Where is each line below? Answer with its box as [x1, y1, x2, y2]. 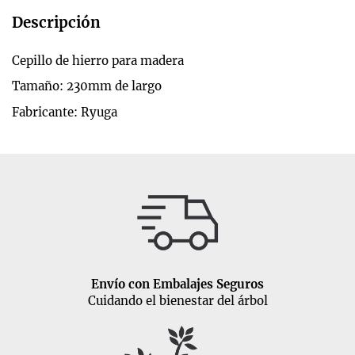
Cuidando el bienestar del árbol [87, 292, 268, 308]
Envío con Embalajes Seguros [91, 276, 264, 292]
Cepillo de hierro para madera [12, 53, 184, 69]
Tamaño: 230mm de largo [12, 78, 162, 94]
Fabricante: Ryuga [12, 104, 117, 120]
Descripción [12, 13, 101, 32]
